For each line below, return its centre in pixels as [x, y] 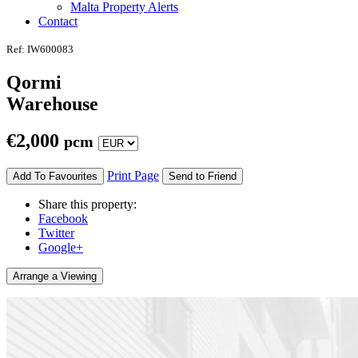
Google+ [61, 248]
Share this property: [88, 205]
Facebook [63, 219]
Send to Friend [203, 177]
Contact [58, 21]
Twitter [56, 233]
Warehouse [52, 103]
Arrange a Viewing [55, 276]
